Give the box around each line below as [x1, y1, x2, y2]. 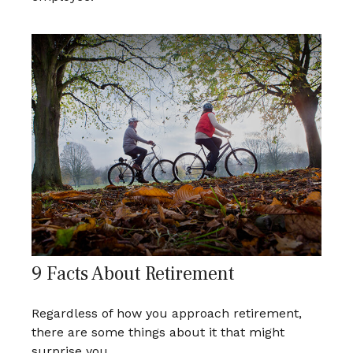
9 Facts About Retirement [32, 262, 234, 287]
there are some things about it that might [32, 325, 284, 340]
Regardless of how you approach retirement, [32, 306, 302, 321]
